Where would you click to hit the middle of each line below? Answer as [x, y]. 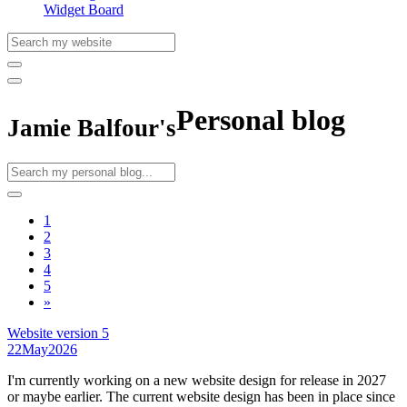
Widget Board [84, 10]
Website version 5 [58, 333]
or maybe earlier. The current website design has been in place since [201, 397]
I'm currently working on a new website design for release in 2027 [197, 381]
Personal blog [261, 120]
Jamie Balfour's [92, 129]
